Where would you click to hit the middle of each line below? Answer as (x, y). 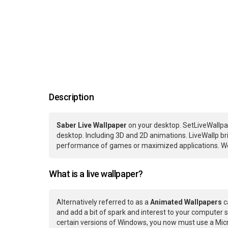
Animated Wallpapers (186, 202)
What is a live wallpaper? (96, 174)
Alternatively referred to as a (103, 202)
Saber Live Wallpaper (92, 125)
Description (72, 97)
